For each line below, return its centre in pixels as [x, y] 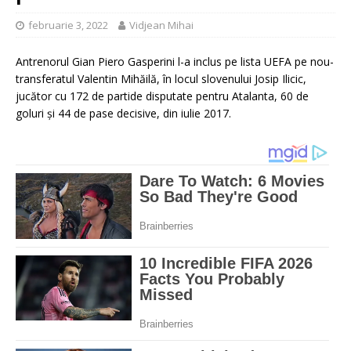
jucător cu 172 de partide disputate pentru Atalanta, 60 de [162, 96]
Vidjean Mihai [161, 25]
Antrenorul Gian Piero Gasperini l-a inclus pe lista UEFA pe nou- [175, 62]
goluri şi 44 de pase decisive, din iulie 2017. [123, 114]
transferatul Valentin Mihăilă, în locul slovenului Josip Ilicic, [161, 79]
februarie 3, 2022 [68, 25]
